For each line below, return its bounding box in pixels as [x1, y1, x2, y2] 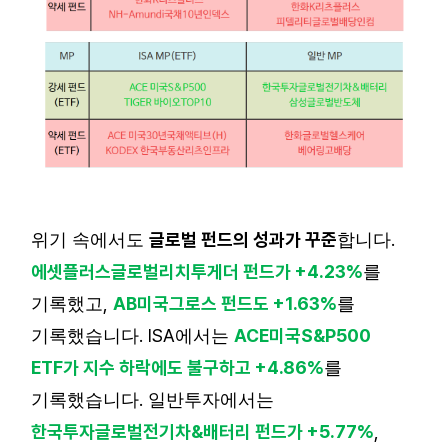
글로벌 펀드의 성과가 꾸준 [149, 229, 337, 250]
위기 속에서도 [31, 230, 149, 250]
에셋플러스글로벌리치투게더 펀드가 [31, 261, 291, 282]
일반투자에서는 [148, 390, 274, 410]
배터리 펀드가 [203, 421, 303, 442]
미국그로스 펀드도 [137, 293, 269, 314]
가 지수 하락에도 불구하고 [63, 357, 251, 378]
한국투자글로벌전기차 [31, 421, 191, 442]
